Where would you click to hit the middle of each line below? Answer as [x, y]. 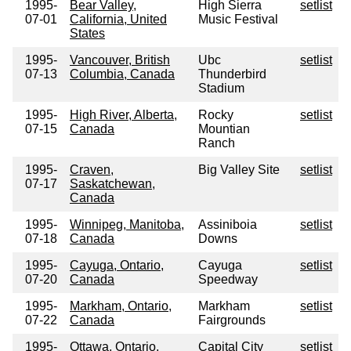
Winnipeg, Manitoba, [127, 225]
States [87, 34]
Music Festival [238, 20]
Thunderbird [232, 74]
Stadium [221, 89]
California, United [118, 20]
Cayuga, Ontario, [117, 266]
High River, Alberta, [123, 115]
